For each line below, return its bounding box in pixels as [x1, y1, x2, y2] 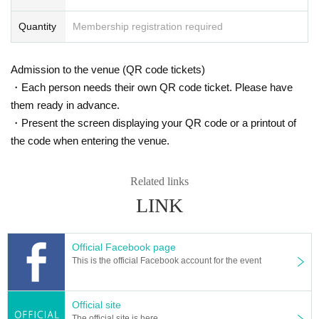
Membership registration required [73, 20, 223, 32]
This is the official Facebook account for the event [72, 255, 261, 266]
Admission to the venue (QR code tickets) [11, 63, 205, 75]
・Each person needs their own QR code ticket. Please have [11, 80, 293, 93]
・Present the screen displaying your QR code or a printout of [11, 116, 296, 129]
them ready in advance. [11, 98, 120, 111]
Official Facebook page [72, 241, 176, 253]
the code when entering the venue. [11, 134, 169, 147]
